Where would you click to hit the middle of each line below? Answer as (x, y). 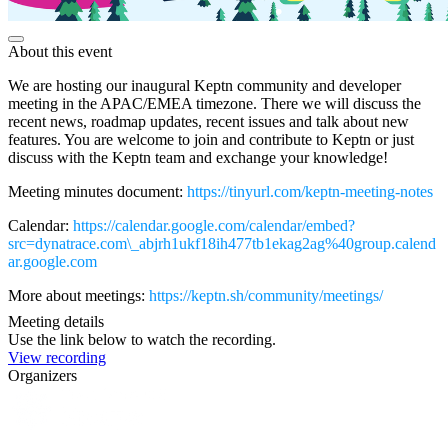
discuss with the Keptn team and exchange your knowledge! (198, 157)
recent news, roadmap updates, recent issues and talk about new (208, 121)
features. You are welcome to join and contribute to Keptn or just (211, 139)
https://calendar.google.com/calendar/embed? (214, 225)
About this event (60, 51)
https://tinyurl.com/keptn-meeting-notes (310, 191)
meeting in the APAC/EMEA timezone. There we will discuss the (214, 103)
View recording (57, 357)
